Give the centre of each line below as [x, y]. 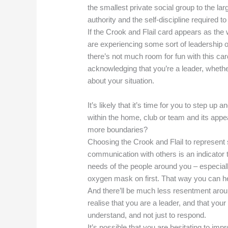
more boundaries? [118, 130]
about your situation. [121, 81]
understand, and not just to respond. [147, 215]
